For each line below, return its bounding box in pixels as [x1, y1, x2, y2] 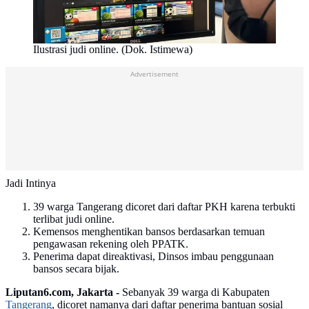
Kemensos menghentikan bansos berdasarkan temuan [33, 226, 265, 238]
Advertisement [130, 69, 179, 79]
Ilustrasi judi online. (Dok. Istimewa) [33, 43, 192, 56]
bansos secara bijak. [33, 263, 119, 275]
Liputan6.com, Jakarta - [6, 286, 119, 299]
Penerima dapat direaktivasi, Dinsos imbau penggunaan [33, 250, 274, 263]
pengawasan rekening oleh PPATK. [33, 238, 188, 250]
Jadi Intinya [6, 177, 56, 190]
